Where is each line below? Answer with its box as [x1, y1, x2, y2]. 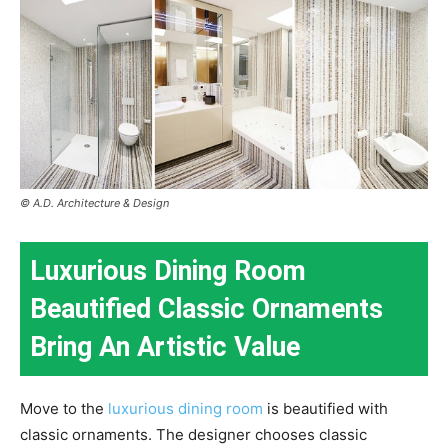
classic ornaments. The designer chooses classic [20, 424, 367, 444]
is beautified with [263, 398, 388, 418]
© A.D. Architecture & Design [20, 195, 169, 210]
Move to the [20, 398, 104, 418]
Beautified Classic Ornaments [30, 292, 383, 325]
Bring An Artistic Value [30, 330, 300, 363]
